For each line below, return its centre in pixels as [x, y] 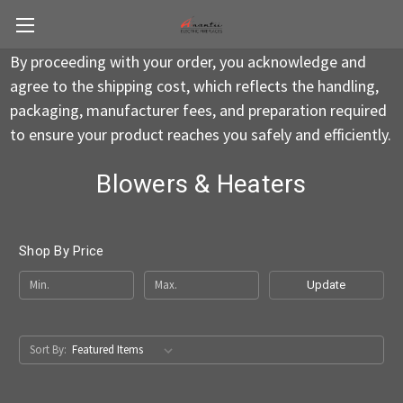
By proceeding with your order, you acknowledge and [188, 62]
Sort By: [48, 349]
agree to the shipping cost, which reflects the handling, [194, 86]
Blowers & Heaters [201, 184]
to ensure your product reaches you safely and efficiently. [200, 134]
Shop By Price [62, 251]
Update [327, 284]
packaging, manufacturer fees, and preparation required [198, 110]
